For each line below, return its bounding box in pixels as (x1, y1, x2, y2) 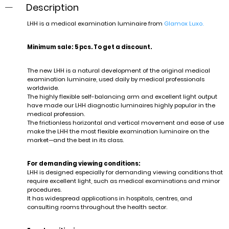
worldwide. (27, 83, 59, 92)
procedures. (27, 185, 61, 194)
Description (26, 1, 79, 14)
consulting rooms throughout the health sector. (27, 202, 167, 211)
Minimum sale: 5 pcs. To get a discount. (27, 42, 152, 51)
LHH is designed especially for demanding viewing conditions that (27, 168, 223, 176)
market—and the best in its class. (27, 135, 124, 144)
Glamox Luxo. (164, 19, 203, 28)
